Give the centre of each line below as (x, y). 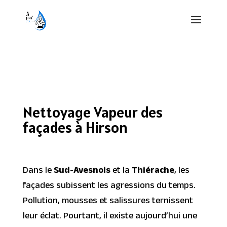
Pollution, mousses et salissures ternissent (108, 202)
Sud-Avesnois (82, 172)
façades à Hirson (75, 127)
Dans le (38, 172)
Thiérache (153, 172)
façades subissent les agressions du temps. (109, 187)
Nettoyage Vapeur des (92, 112)
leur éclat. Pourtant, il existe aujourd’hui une (110, 217)
